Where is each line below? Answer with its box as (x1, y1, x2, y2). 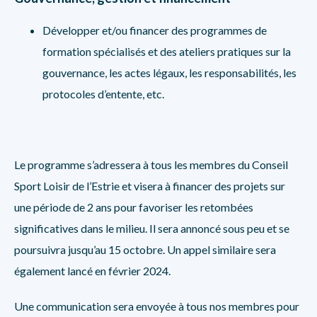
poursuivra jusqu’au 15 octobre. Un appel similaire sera (14, 243, 276, 256)
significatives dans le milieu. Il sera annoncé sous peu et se (14, 221, 289, 235)
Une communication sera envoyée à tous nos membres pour (14, 299, 299, 313)
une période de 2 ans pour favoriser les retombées (14, 200, 253, 214)
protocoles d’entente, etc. (42, 87, 164, 100)
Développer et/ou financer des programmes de (42, 23, 267, 37)
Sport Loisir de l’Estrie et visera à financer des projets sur (14, 179, 285, 192)
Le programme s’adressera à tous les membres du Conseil (14, 158, 288, 171)
